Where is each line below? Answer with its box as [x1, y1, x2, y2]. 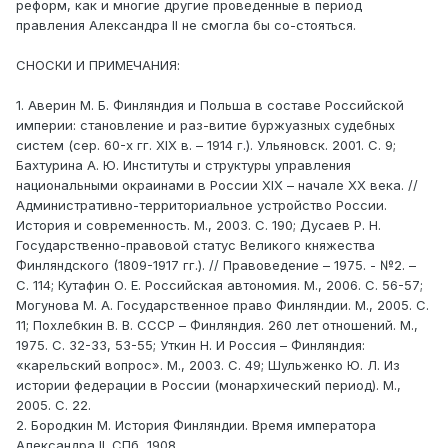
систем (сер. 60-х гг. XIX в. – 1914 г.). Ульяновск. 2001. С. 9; [16, 137, 396, 154]
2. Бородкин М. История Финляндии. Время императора [16, 417, 376, 434]
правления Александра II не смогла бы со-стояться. [16, 17, 356, 34]
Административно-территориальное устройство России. [16, 197, 387, 214]
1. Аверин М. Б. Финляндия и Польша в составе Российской [16, 97, 404, 114]
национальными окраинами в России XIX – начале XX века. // [16, 177, 418, 194]
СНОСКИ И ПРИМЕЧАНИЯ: [16, 57, 180, 74]
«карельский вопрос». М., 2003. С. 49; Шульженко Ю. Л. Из [16, 357, 400, 374]
